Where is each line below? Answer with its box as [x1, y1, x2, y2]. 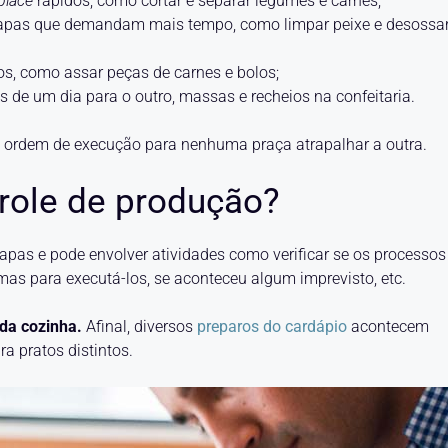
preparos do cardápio [193, 317, 351, 336]
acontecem [351, 317, 429, 336]
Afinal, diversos [82, 317, 193, 336]
